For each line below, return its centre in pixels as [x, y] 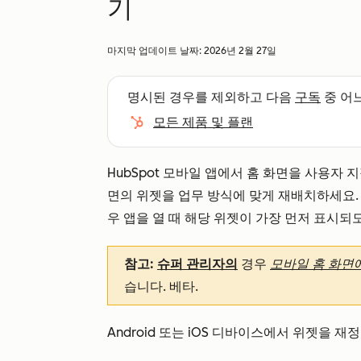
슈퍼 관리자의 [197, 264]
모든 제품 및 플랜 [203, 122]
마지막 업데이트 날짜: [156, 51]
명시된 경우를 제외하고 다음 [211, 97]
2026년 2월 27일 [240, 51]
